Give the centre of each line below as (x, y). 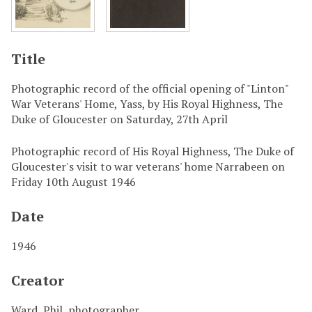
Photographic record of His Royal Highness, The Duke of (153, 151)
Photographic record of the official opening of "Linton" (150, 89)
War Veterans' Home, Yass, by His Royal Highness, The (147, 104)
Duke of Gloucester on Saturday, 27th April (119, 119)
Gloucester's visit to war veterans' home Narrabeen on (148, 167)
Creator (38, 281)
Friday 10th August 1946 (73, 182)
